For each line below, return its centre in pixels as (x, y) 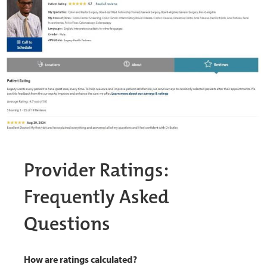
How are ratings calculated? (80, 260)
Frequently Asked (97, 197)
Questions (67, 223)
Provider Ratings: (96, 170)
